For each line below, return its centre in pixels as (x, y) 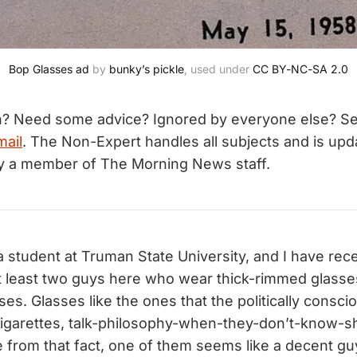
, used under (218, 69)
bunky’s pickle (147, 69)
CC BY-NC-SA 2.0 (300, 69)
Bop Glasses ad (49, 69)
